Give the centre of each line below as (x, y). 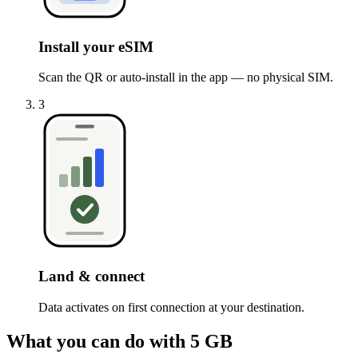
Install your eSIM (96, 46)
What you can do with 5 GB (119, 341)
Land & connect (91, 276)
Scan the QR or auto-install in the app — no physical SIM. (186, 78)
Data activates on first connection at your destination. (171, 307)
